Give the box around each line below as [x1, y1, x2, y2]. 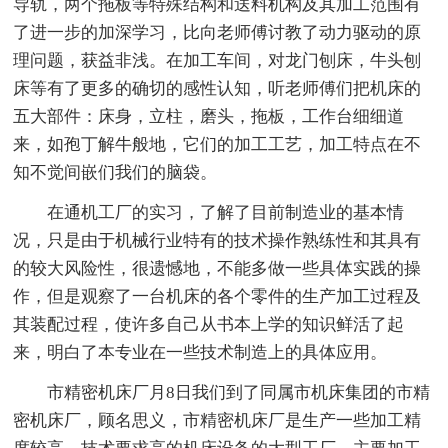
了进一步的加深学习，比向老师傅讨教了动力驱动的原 [13, 22, 422, 42]
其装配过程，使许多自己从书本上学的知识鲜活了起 [13, 314, 405, 334]
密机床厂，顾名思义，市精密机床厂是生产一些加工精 [13, 410, 422, 430]
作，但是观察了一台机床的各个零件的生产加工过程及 [13, 286, 422, 306]
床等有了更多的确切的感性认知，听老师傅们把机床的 [13, 78, 422, 98]
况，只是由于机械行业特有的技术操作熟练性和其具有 [13, 230, 422, 250]
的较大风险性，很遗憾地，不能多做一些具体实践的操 [13, 258, 422, 278]
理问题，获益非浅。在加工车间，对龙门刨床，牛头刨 [13, 50, 422, 70]
